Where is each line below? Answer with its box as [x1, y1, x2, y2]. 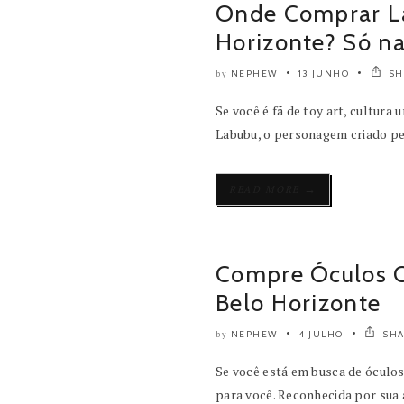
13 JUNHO [298, 68, 349, 79]
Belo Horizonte [216, 289, 381, 317]
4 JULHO [298, 328, 344, 340]
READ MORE [229, 183, 304, 196]
